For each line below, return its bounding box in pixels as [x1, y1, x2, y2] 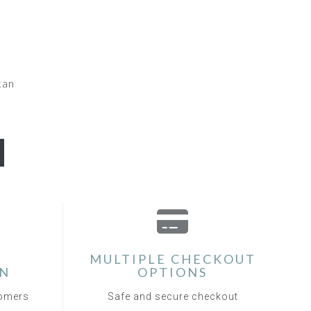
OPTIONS [137, 264, 208, 280]
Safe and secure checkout [107, 291, 238, 303]
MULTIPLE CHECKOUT [89, 251, 256, 267]
